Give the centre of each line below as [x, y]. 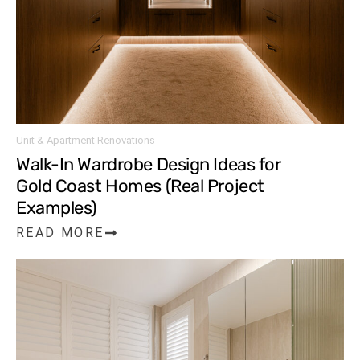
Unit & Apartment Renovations [86, 140]
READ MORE [60, 233]
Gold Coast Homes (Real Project [140, 186]
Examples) [57, 208]
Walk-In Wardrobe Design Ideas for [149, 164]
